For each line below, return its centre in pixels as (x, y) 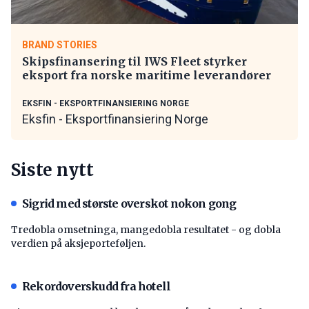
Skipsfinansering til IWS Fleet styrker (134, 61)
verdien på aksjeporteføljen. (78, 243)
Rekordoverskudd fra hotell (97, 286)
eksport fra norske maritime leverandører (147, 75)
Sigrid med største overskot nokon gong (129, 203)
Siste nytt (52, 170)
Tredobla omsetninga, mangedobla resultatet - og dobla (146, 229)
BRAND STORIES (60, 44)
